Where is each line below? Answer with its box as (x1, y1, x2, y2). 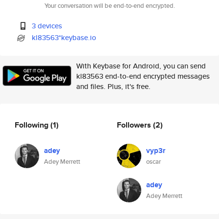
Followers (117, 119, 153, 131)
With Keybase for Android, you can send (76, 61, 206, 71)
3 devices (32, 21, 63, 31)
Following (15, 119, 50, 131)
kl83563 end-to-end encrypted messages (76, 71, 210, 81)
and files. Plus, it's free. (76, 81, 151, 91)
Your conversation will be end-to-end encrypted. (44, 1, 175, 10)
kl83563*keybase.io (32, 32, 97, 43)
